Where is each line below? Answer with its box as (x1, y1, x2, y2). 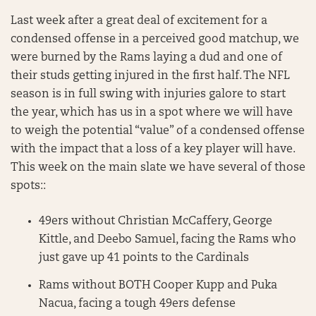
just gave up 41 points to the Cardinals (39, 253, 249, 264)
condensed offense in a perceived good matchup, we (11, 34, 299, 45)
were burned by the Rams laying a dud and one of (11, 52, 282, 63)
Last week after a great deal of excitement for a (11, 16, 267, 27)
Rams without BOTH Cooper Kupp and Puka (39, 279, 277, 291)
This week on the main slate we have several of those (11, 162, 305, 174)
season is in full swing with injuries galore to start (11, 89, 286, 100)
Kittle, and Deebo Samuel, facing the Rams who (39, 234, 296, 245)
